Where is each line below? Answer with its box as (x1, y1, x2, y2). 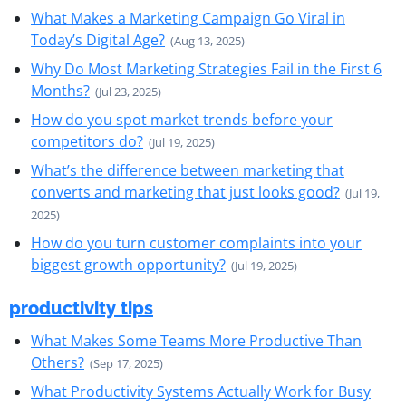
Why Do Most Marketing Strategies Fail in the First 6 (31, 59, 382, 79)
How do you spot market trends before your (31, 110, 333, 130)
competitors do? (31, 131, 143, 151)
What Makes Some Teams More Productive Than (31, 331, 362, 351)
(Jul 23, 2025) (95, 83, 161, 100)
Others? (31, 353, 84, 372)
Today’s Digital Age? (31, 30, 165, 50)
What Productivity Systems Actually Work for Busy (31, 382, 371, 401)
